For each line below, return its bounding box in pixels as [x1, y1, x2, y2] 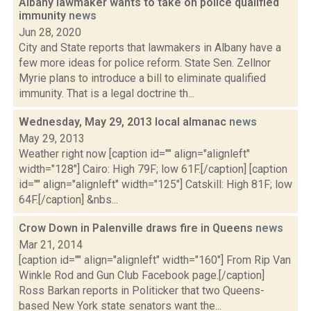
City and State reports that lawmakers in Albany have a [19, 41, 281, 54]
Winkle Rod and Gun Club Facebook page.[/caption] [19, 269, 264, 282]
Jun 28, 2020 [19, 26, 81, 39]
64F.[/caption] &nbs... [19, 193, 118, 206]
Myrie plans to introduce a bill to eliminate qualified [19, 72, 266, 85]
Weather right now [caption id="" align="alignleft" [19, 147, 250, 160]
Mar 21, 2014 [19, 238, 83, 251]
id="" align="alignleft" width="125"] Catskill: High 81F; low [19, 178, 292, 191]
